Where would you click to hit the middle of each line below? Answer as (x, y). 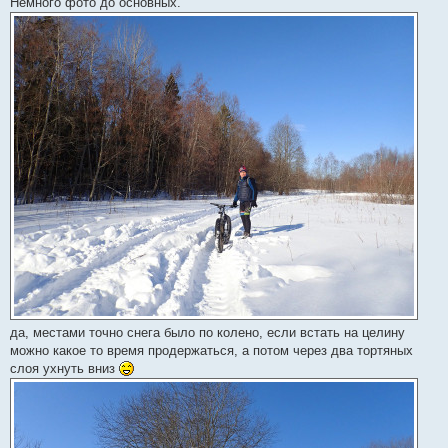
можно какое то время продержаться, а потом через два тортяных (211, 350)
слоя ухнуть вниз (64, 368)
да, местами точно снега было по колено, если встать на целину (207, 332)
